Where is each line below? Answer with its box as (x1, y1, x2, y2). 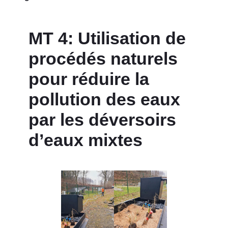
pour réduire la (28, 69, 149, 89)
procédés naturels (28, 49, 178, 68)
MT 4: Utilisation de (28, 28, 186, 48)
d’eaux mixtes (28, 130, 142, 150)
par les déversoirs (28, 110, 176, 129)
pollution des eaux (28, 90, 180, 109)
